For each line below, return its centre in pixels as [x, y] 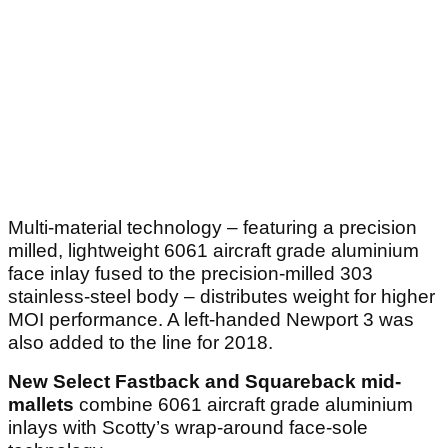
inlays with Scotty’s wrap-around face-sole [188, 427]
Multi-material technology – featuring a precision [212, 227]
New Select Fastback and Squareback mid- [204, 381]
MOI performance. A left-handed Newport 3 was [211, 319]
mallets [41, 404]
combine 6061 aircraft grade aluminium [243, 404]
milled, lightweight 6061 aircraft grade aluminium [213, 250]
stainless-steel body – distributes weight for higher [221, 296]
